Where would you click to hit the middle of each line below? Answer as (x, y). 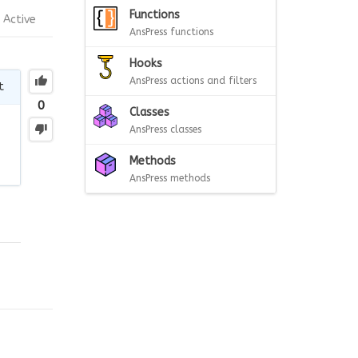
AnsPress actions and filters (193, 81)
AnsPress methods (170, 178)
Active (20, 19)
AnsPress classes (165, 129)
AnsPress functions (171, 32)
